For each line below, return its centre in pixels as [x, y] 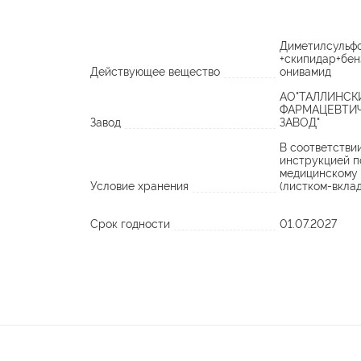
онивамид [305, 71]
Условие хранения [139, 186]
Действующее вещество [155, 71]
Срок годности [130, 224]
